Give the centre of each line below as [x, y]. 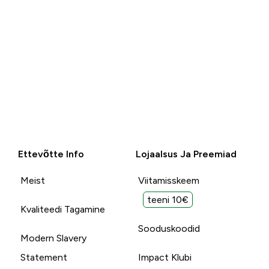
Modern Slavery [53, 238]
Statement [44, 257]
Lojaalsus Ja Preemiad [186, 154]
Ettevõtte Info [51, 154]
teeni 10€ [168, 199]
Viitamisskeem [168, 180]
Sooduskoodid [169, 228]
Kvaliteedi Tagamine [62, 209]
